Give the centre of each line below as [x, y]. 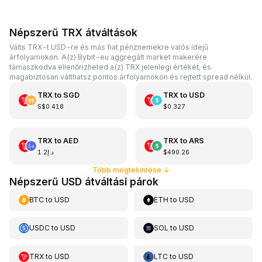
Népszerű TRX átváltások [73, 32]
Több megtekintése [127, 170]
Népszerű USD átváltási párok [84, 181]
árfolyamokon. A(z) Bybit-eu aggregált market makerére [108, 57]
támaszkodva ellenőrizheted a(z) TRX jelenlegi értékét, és [110, 67]
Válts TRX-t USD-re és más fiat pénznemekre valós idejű [109, 47]
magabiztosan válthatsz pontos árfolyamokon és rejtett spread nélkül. [131, 77]
